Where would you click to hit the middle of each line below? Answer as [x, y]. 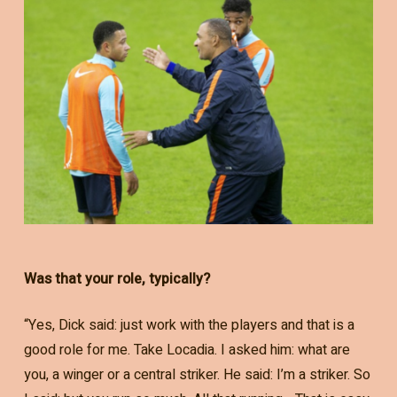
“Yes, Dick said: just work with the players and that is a [189, 326]
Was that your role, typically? [117, 280]
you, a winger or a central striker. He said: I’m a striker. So [197, 375]
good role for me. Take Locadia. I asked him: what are [187, 350]
